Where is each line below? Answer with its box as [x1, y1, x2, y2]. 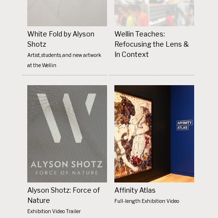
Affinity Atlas [114, 185, 156, 194]
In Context [114, 50, 149, 58]
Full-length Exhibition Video [114, 198, 180, 204]
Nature [27, 196, 51, 204]
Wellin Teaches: [114, 29, 165, 38]
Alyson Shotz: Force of [27, 185, 100, 194]
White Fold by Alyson [27, 29, 95, 38]
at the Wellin [27, 62, 57, 68]
